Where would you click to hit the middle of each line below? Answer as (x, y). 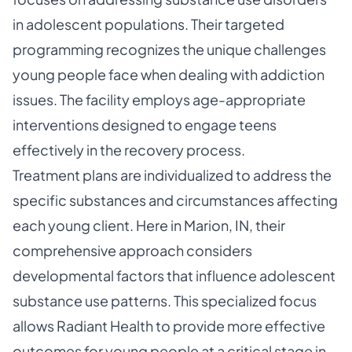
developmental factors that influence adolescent (174, 275)
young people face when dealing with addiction (169, 74)
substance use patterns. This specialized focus (165, 301)
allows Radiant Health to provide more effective (169, 326)
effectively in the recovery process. (129, 150)
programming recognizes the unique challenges (169, 49)
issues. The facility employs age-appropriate (159, 99)
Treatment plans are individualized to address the (172, 175)
